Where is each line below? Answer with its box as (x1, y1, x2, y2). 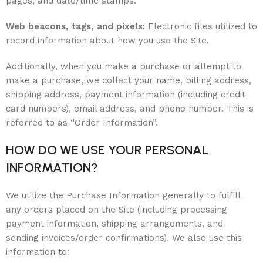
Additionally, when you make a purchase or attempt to (6, 61, 241, 72)
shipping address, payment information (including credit (6, 89, 245, 100)
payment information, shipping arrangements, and (6, 218, 223, 229)
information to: (6, 247, 69, 257)
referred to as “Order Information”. (6, 117, 158, 128)
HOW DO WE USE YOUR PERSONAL (6, 142, 208, 158)
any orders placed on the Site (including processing (6, 204, 227, 215)
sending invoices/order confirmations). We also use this (6, 232, 242, 243)
